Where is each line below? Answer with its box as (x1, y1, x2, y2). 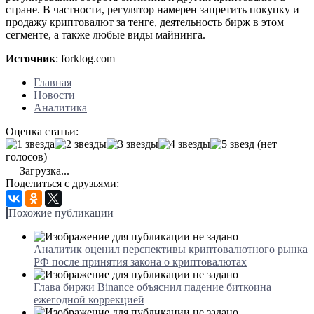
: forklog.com (55, 52, 115, 64)
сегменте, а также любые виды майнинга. (6, 28, 205, 41)
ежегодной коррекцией (34, 293, 144, 306)
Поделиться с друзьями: (6, 177, 119, 189)
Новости (34, 88, 75, 101)
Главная (34, 76, 71, 88)
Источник (6, 52, 55, 64)
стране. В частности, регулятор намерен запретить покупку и (6, 3, 299, 15)
